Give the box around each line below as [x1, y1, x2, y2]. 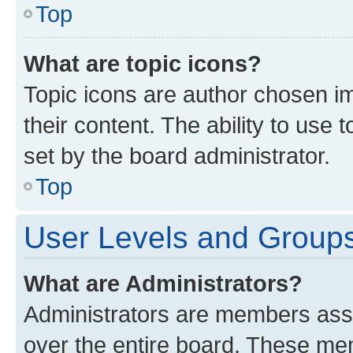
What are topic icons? [24, 50, 262, 76]
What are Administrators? [24, 269, 303, 296]
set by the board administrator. [24, 142, 330, 169]
